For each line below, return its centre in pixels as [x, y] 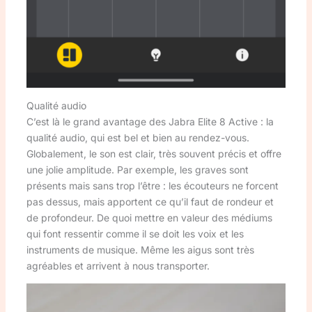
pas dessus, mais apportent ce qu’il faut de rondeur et [150, 202]
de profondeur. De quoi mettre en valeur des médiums [149, 218]
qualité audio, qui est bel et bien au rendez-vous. [138, 138]
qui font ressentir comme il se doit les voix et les [135, 234]
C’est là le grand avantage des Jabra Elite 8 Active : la [150, 122]
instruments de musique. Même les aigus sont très [140, 250]
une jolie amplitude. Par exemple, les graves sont [137, 170]
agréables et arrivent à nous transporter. [118, 266]
